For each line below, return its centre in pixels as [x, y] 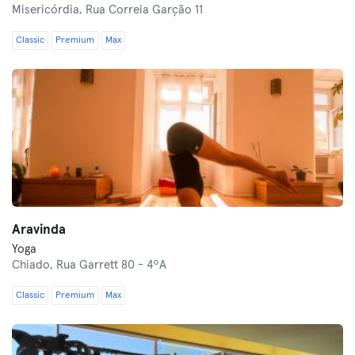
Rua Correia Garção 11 [144, 10]
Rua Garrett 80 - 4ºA [111, 265]
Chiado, [34, 265]
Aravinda [39, 230]
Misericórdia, [49, 10]
